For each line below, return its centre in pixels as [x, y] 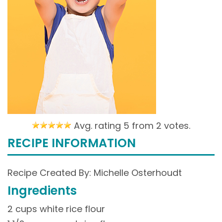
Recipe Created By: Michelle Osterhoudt [95, 173]
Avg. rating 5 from [112, 125]
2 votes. [172, 125]
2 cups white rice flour [56, 209]
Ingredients [42, 190]
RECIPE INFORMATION [72, 143]
